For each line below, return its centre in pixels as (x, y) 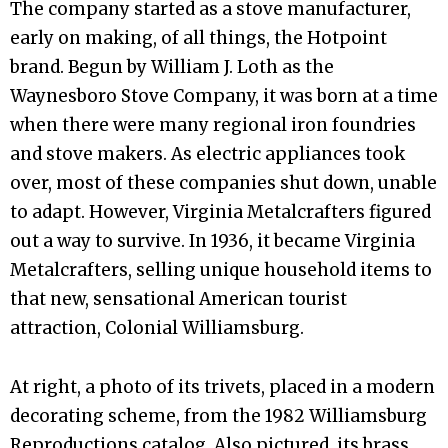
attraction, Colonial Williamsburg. (157, 327)
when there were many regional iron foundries (213, 124)
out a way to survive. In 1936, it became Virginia (212, 240)
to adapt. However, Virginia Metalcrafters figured (220, 211)
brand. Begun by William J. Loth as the (172, 66)
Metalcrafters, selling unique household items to (221, 269)
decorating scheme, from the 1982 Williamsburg (218, 416)
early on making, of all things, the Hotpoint (198, 37)
